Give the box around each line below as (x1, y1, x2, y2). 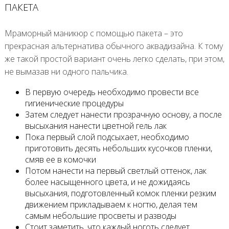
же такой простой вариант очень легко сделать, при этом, (4, 53, 224, 64)
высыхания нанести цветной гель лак (25, 120, 167, 131)
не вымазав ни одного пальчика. (4, 65, 128, 77)
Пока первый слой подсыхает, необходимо (25, 131, 189, 143)
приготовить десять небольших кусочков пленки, (25, 142, 212, 154)
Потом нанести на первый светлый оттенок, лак (25, 165, 207, 176)
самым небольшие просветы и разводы (25, 210, 176, 221)
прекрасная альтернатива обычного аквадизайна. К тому (4, 40, 223, 52)
